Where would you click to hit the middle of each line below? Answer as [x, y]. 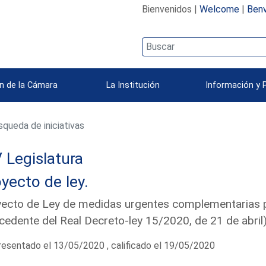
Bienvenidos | [170, 9]
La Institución [133, 85]
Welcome [219, 9]
